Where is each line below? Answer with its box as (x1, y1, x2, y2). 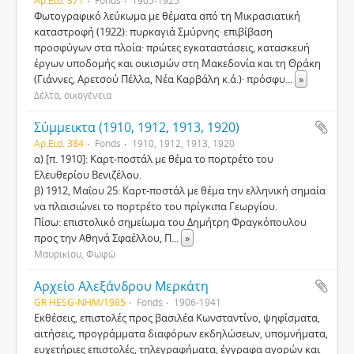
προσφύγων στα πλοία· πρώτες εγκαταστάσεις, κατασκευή (34, 40, 310, 55)
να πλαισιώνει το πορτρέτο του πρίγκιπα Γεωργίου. (34, 199, 277, 213)
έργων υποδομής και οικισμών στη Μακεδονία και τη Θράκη (34, 56, 321, 70)
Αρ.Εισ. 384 (34, 137, 84, 149)
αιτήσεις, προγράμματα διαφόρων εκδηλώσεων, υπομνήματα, (34, 326, 328, 341)
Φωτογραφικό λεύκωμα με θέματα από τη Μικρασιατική (34, 9, 300, 23)
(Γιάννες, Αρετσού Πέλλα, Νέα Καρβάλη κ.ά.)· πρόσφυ (34, 72, 285, 86)
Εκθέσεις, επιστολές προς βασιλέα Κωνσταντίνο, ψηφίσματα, (34, 311, 320, 325)
